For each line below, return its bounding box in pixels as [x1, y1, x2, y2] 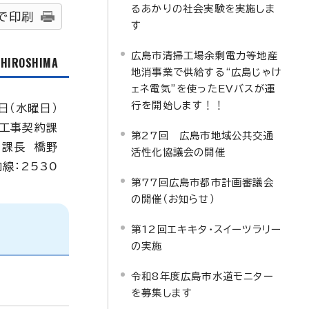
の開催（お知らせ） [131, 194, 215, 204]
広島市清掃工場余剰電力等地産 [131, 50, 278, 61]
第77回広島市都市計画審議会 [131, 177, 274, 188]
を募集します [131, 288, 193, 298]
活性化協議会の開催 [131, 147, 226, 157]
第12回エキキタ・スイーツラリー [131, 224, 282, 235]
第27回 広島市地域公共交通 [131, 130, 274, 141]
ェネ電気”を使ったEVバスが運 [131, 83, 275, 94]
